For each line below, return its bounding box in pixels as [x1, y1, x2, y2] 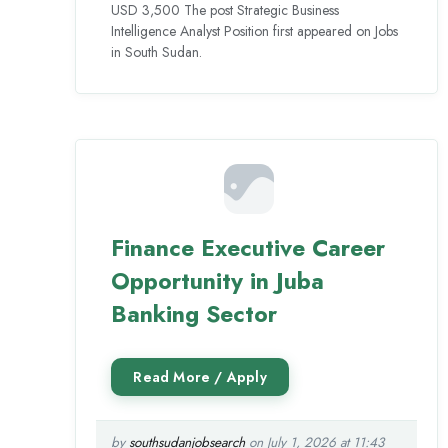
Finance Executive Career [111, 231, 386, 266]
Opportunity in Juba [111, 264, 325, 299]
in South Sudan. [111, 42, 203, 62]
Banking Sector [111, 297, 278, 332]
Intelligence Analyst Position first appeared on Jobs [111, 21, 399, 41]
